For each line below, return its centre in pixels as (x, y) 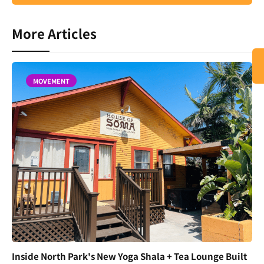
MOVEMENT (51, 81)
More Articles (54, 33)
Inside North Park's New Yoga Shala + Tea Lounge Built (129, 256)
